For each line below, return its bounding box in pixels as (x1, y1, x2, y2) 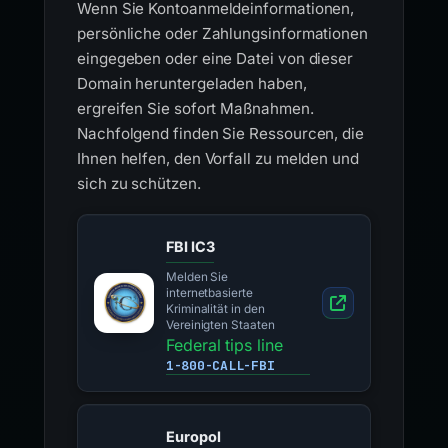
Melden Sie (166, 270, 229, 284)
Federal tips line (166, 335, 283, 355)
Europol (166, 427, 221, 445)
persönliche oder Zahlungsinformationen (77, 24, 368, 43)
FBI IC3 (166, 237, 215, 255)
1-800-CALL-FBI (166, 357, 275, 374)
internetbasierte (166, 286, 253, 300)
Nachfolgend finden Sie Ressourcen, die (77, 124, 364, 143)
